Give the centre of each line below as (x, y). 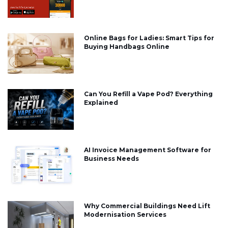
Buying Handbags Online (127, 47)
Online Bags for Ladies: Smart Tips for (149, 38)
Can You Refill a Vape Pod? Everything (148, 94)
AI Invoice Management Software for (148, 150)
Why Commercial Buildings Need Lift (147, 206)
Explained (101, 103)
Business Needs (111, 159)
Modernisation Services (125, 215)
